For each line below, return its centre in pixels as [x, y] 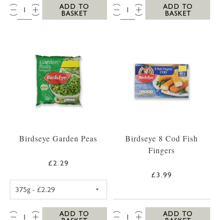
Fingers [162, 150]
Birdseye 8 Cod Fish [162, 138]
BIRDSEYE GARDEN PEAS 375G [110, 184]
